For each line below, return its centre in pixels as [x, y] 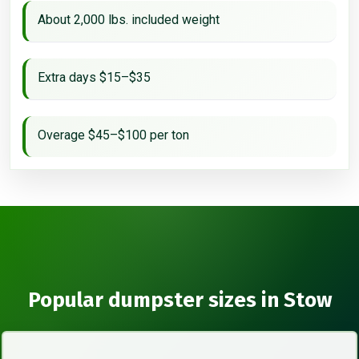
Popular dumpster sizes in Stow [179, 300]
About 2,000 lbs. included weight [129, 19]
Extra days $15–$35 [94, 77]
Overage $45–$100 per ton [113, 135]
